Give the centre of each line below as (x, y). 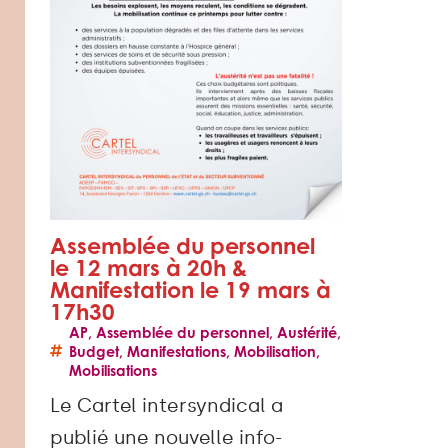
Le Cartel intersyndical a (166, 405)
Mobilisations (113, 370)
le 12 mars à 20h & (148, 267)
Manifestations (176, 351)
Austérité (307, 332)
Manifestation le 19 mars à (190, 289)
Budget (94, 351)
